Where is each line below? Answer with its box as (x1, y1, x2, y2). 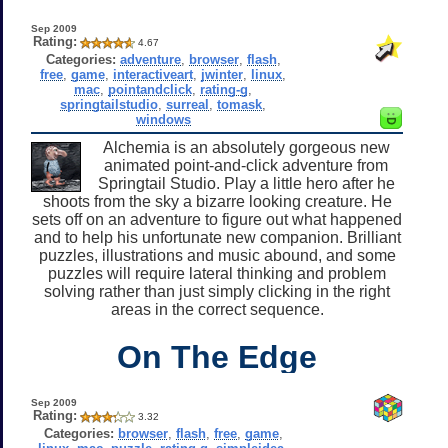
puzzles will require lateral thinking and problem (48, 264, 386, 282)
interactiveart (113, 66, 194, 82)
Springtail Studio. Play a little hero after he (97, 174, 395, 192)
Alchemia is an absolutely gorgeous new (102, 138, 390, 156)
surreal (166, 96, 210, 112)
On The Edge (117, 338, 317, 375)
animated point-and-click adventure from (104, 156, 388, 174)
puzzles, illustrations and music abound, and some (38, 246, 396, 264)
